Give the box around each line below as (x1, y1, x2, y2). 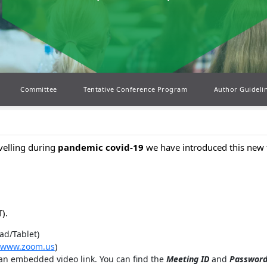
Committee (20, 85, 57, 94)
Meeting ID (166, 253, 209, 265)
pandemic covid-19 (57, 141, 146, 154)
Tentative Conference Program (83, 85, 187, 94)
